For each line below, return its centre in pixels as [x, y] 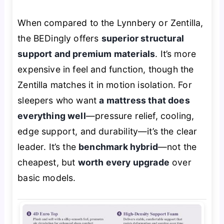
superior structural [142, 38]
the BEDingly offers [59, 38]
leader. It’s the [48, 147]
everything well [52, 116]
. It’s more [176, 54]
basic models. [47, 178]
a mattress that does [144, 100]
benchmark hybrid [118, 147]
